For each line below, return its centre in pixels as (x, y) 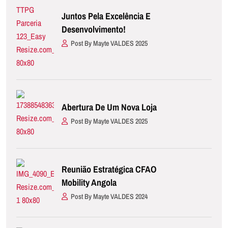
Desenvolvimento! (94, 29)
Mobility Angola (89, 182)
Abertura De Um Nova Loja (109, 107)
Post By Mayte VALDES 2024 (109, 196)
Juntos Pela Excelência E (106, 16)
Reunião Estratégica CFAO (109, 169)
